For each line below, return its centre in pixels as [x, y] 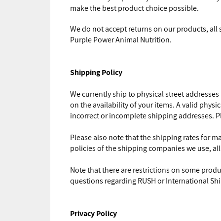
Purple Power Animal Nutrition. [121, 39]
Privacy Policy [93, 213]
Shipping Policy [96, 72]
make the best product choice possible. [134, 8]
